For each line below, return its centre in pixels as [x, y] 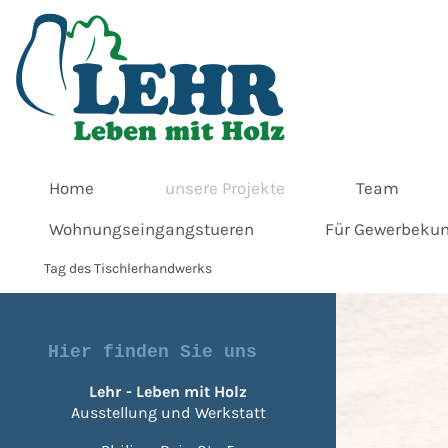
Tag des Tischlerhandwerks [128, 269]
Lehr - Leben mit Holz [168, 392]
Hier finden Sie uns [152, 352]
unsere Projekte [225, 189]
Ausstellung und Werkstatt [168, 413]
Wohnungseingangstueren [152, 230]
